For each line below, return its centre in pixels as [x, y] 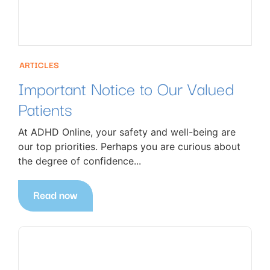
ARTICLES [39, 65]
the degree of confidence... [80, 161]
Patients [45, 108]
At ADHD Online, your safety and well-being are [127, 132]
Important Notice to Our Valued [126, 88]
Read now [55, 195]
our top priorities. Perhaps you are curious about [129, 147]
